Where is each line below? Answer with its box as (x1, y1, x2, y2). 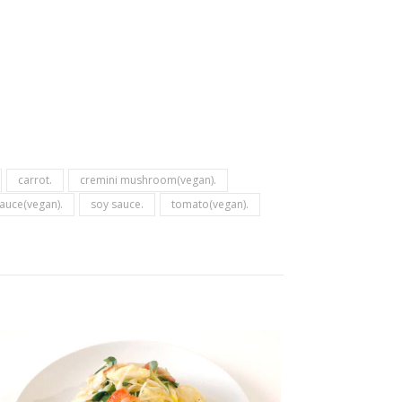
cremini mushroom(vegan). (80, 172, 216, 188)
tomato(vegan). (171, 197, 249, 212)
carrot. (18, 172, 52, 188)
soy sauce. (91, 197, 144, 212)
